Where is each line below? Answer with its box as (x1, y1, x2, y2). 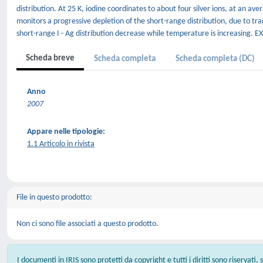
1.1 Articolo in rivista (27, 140, 95, 149)
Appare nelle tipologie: (27, 127, 105, 136)
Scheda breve (26, 54, 75, 63)
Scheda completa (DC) (176, 55, 255, 63)
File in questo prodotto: (16, 193, 92, 202)
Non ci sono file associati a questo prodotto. (16, 220, 159, 228)
